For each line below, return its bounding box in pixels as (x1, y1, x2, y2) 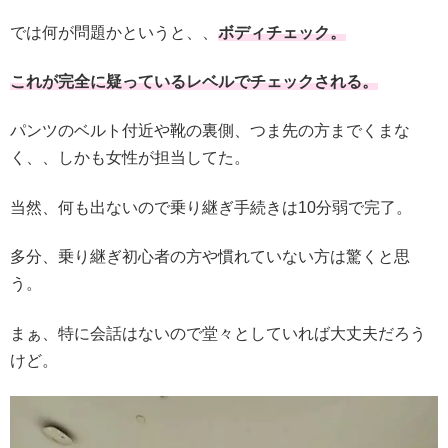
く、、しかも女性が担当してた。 (10, 149, 250, 167)
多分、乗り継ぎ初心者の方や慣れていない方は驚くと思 (10, 248, 410, 266)
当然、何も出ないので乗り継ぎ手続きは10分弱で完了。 (10, 198, 412, 216)
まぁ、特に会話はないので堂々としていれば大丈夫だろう (10, 324, 426, 342)
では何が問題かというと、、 (10, 23, 218, 41)
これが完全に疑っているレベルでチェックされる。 (10, 72, 378, 90)
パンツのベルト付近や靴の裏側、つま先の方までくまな (10, 122, 410, 140)
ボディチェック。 (218, 23, 346, 41)
